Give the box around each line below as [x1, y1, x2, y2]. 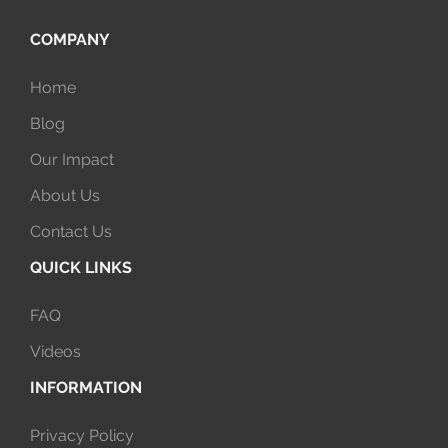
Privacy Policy [30, 426, 134, 445]
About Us [30, 186, 100, 205]
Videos [30, 342, 81, 361]
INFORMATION [30, 378, 142, 397]
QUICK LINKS [30, 258, 132, 277]
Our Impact [30, 150, 114, 169]
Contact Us [30, 222, 112, 241]
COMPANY [30, 30, 110, 49]
